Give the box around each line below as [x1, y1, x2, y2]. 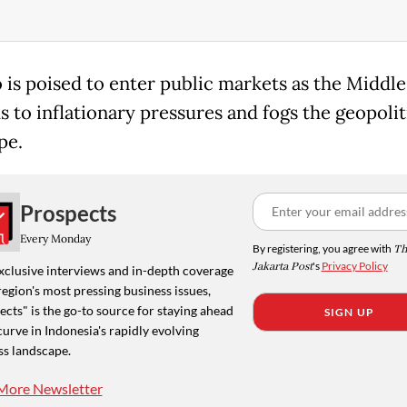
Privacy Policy [321, 259, 388, 273]
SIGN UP [323, 305, 375, 320]
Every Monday [19, 231, 91, 245]
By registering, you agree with [252, 242, 393, 256]
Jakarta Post [252, 259, 313, 275]
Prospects [19, 199, 116, 226]
